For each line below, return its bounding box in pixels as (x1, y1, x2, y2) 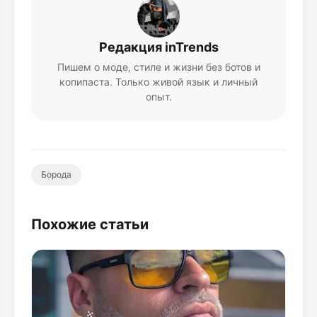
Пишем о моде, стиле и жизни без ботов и (57, 61, 260, 74)
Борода (41, 169, 71, 180)
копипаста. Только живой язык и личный (59, 76, 258, 88)
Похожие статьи (31, 216, 149, 234)
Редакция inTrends (98, 40, 219, 55)
